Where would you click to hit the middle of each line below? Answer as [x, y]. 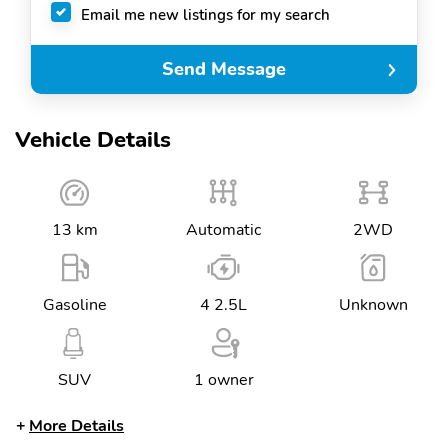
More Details [76, 426]
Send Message [224, 69]
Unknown [373, 305]
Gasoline [74, 305]
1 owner [223, 380]
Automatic [224, 230]
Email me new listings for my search [205, 14]
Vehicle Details [93, 140]
